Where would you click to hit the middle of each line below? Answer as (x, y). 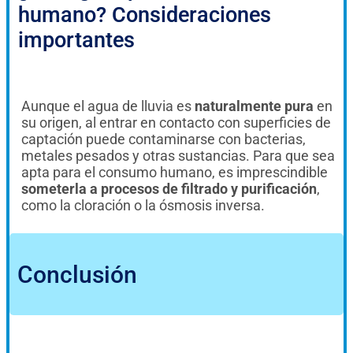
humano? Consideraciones (145, 15)
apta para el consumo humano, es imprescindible (175, 172)
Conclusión (77, 274)
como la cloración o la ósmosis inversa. (143, 205)
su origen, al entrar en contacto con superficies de (176, 122)
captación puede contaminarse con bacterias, (163, 139)
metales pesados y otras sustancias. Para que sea (178, 155)
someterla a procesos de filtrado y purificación (169, 188)
